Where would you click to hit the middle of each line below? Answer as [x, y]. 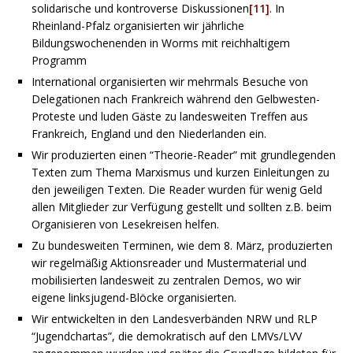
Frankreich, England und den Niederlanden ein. [149, 133]
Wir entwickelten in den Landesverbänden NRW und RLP [175, 318]
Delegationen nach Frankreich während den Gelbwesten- [176, 98]
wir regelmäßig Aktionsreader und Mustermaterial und [169, 262]
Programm [59, 60]
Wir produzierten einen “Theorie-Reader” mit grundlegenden [184, 154]
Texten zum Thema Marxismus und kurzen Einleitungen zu [180, 172]
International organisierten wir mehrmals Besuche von [170, 81]
